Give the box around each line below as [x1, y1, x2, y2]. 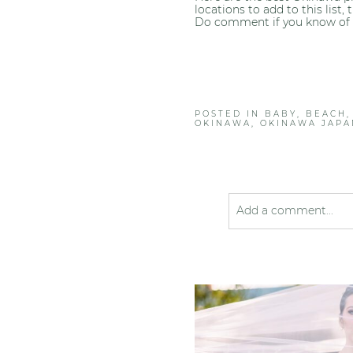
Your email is [228, 239, 303, 254]
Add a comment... [236, 203, 333, 217]
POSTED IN [195, 108, 266, 119]
